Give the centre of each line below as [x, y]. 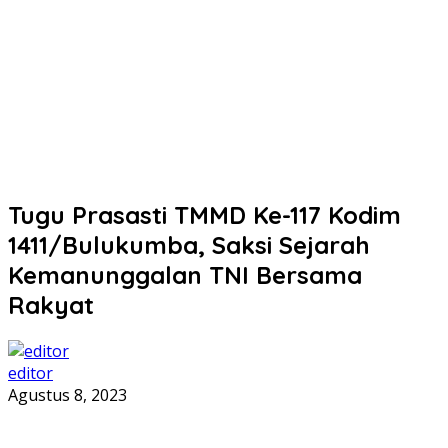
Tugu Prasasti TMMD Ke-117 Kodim [204, 214]
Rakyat [51, 304]
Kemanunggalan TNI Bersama [185, 274]
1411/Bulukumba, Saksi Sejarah [189, 244]
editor [30, 372]
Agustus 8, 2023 [67, 394]
